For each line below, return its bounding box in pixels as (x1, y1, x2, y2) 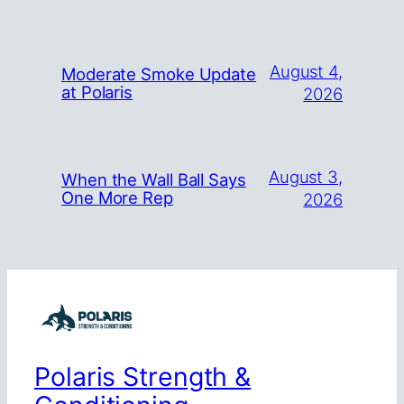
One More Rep (61, 188, 173, 208)
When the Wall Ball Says (61, 170, 246, 190)
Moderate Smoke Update (61, 64, 256, 85)
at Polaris (61, 82, 133, 103)
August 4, (269, 61, 343, 82)
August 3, (268, 167, 343, 188)
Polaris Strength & (34, 361, 252, 393)
